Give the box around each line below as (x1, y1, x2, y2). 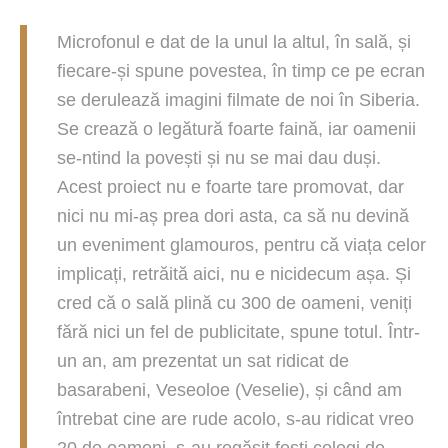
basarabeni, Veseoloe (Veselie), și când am (57, 380, 402, 401)
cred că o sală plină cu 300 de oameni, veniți (57, 293, 412, 314)
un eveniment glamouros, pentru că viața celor (57, 235, 426, 256)
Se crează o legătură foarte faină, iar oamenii (57, 119, 416, 140)
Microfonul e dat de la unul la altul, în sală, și (57, 32, 411, 53)
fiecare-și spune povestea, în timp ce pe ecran (57, 61, 425, 82)
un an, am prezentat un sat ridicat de (57, 351, 349, 372)
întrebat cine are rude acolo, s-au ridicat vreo (57, 409, 414, 430)
